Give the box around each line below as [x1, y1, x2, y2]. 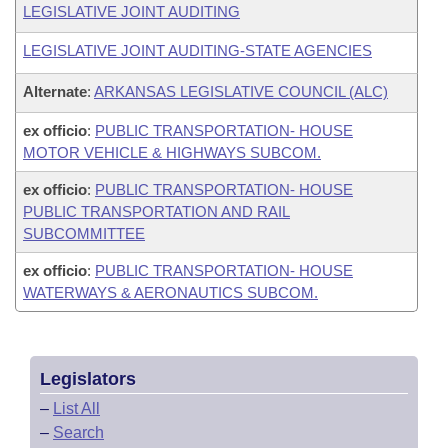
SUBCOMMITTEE [23, 225, 145, 242]
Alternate [23, 83, 87, 100]
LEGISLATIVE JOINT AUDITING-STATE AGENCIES [23, 42, 372, 59]
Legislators [40, 369, 136, 389]
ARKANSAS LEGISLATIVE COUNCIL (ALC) [94, 83, 388, 100]
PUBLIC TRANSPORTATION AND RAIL [23, 203, 290, 220]
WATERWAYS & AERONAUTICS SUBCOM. [23, 284, 318, 301]
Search [53, 424, 104, 441]
